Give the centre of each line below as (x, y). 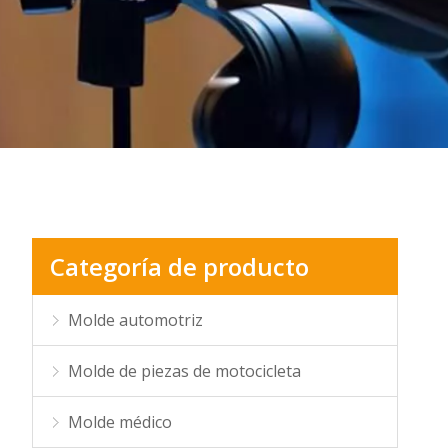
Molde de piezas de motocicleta (184, 371)
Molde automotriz (135, 320)
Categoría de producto (179, 266)
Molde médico (119, 422)
